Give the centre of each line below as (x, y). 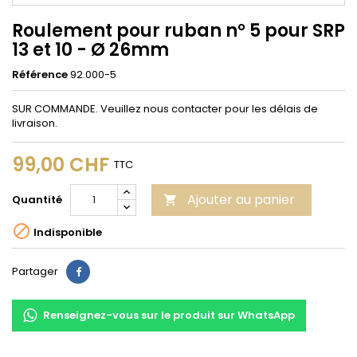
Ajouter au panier (241, 199)
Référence (40, 74)
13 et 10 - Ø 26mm (90, 49)
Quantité (37, 199)
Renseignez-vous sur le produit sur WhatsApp (169, 315)
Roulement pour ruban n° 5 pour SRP (178, 30)
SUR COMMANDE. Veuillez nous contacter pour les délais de (165, 108)
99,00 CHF (61, 164)
